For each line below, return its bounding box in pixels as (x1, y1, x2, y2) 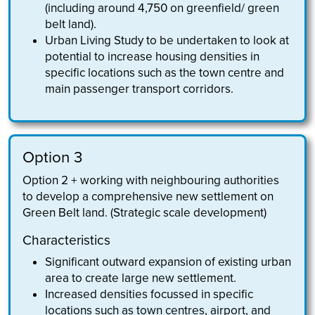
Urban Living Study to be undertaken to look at (45, 32, 290, 48)
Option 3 (22, 148, 83, 167)
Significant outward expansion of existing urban (45, 255, 292, 270)
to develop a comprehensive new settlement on (22, 189, 274, 205)
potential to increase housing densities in (45, 49, 260, 64)
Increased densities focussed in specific (45, 287, 254, 302)
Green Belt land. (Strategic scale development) (22, 205, 267, 221)
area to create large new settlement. (45, 271, 237, 286)
